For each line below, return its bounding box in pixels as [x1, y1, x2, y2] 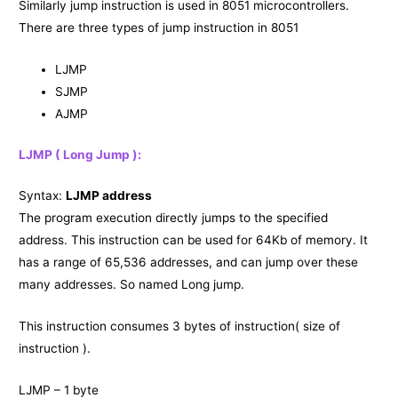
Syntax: [19, 188, 67, 203]
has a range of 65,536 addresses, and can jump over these [19, 255, 359, 270]
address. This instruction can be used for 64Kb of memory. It [19, 233, 369, 248]
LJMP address [66, 188, 153, 203]
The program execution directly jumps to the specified [19, 211, 329, 226]
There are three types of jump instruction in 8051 [19, 20, 299, 36]
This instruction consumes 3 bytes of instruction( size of [19, 319, 341, 334]
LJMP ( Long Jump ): [19, 147, 142, 162]
